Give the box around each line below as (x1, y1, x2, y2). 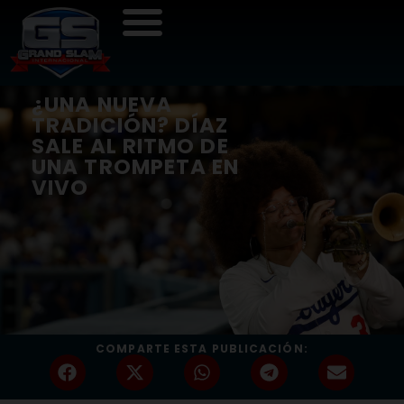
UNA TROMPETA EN (32, 151, 240, 181)
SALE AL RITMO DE (32, 131, 229, 161)
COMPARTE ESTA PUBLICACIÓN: (96, 340, 308, 356)
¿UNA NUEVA (32, 89, 172, 119)
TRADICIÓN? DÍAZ (32, 110, 229, 140)
